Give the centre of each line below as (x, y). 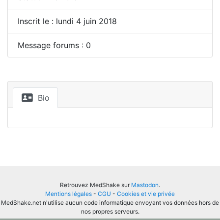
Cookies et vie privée (146, 194)
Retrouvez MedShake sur (96, 185)
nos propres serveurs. (110, 211)
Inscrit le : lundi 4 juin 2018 (67, 21)
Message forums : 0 (54, 45)
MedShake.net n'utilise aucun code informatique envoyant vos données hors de (110, 203)
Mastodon (145, 185)
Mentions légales (69, 194)
